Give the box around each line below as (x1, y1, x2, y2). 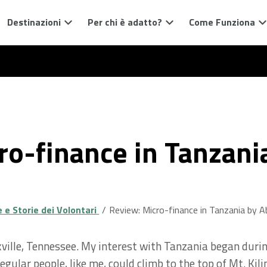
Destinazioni (7, 15, 61, 29)
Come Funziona (189, 15, 255, 29)
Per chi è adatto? (88, 15, 162, 29)
